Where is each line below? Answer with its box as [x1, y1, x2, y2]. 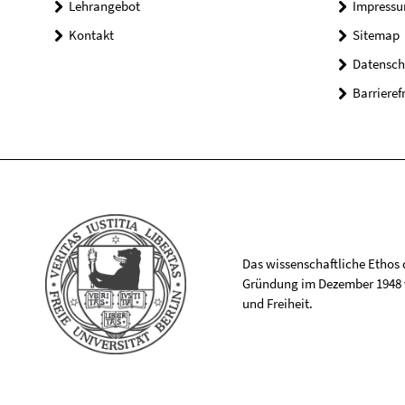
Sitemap [352, 26, 400, 44]
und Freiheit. [241, 295, 313, 313]
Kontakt [69, 26, 114, 44]
